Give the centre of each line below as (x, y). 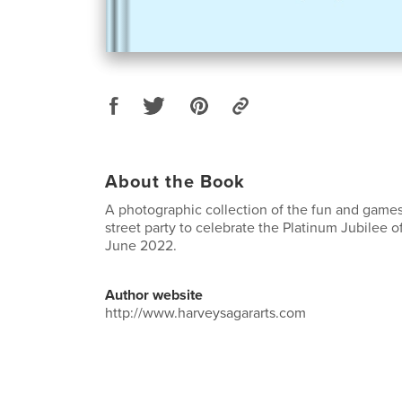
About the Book (175, 182)
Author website (154, 295)
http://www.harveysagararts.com (205, 313)
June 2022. (141, 245)
